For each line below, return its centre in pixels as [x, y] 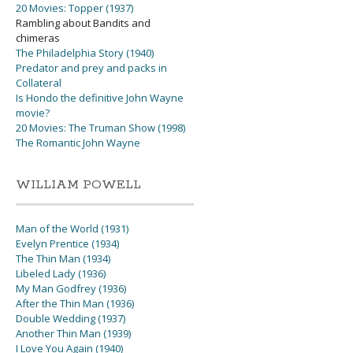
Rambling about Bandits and [84, 23]
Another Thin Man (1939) [74, 334]
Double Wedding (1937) [71, 319]
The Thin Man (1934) [63, 259]
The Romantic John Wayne [78, 143]
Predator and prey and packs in [92, 68]
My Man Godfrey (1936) [71, 289]
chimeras [38, 38]
